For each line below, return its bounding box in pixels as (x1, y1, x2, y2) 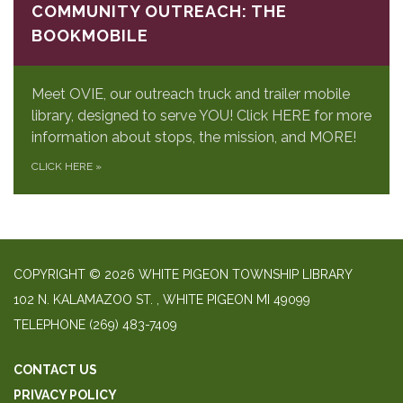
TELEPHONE (13, 317, 85, 332)
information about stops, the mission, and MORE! (31, 128, 356, 146)
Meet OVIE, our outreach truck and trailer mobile (31, 85, 350, 103)
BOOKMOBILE (31, 25, 148, 45)
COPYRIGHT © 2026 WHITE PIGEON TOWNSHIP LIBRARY (13, 266, 353, 282)
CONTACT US (13, 362, 97, 377)
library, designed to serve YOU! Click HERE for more (31, 106, 372, 124)
